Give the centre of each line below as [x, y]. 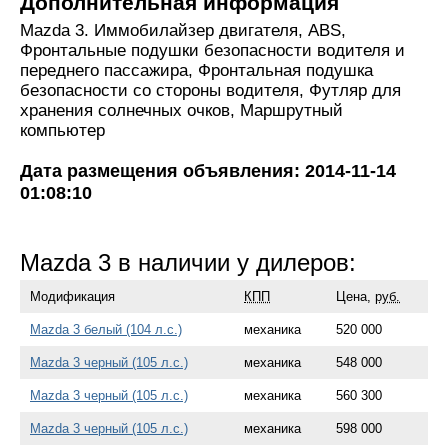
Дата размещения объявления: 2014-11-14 [208, 170]
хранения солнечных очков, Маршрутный [181, 111]
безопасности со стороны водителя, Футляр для [210, 91]
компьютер [62, 131]
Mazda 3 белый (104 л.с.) [106, 329]
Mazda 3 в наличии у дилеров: [188, 263]
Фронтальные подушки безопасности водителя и [212, 51]
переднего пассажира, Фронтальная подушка [196, 71]
